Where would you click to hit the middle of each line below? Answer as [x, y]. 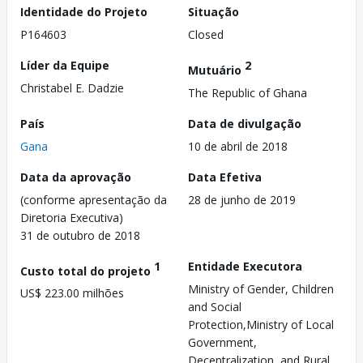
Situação [214, 12]
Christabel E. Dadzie [72, 88]
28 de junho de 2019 [242, 199]
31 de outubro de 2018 [80, 235]
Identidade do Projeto [84, 12]
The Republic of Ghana [248, 92]
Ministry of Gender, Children [261, 288]
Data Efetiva [225, 177]
